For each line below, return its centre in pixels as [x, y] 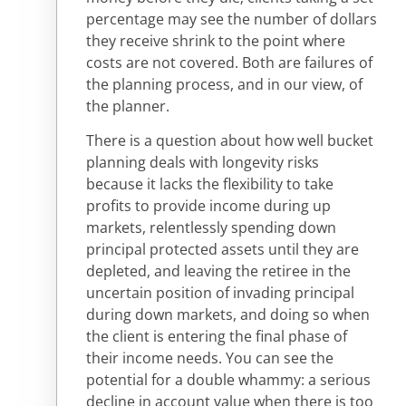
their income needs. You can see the [210, 358]
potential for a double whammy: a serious [228, 380]
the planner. [130, 106]
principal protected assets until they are [222, 250]
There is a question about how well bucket [230, 141]
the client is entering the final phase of [217, 337]
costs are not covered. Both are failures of [229, 63]
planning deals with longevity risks [203, 163]
